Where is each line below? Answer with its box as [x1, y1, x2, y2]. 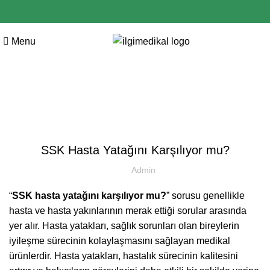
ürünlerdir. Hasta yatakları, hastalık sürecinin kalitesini [9, 251, 238, 261]
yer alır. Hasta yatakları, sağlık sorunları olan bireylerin [9, 221, 239, 231]
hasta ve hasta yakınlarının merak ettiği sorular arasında [9, 206, 246, 216]
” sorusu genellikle [166, 190, 245, 201]
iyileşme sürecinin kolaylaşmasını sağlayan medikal [9, 236, 230, 246]
